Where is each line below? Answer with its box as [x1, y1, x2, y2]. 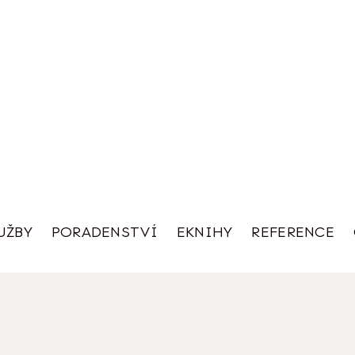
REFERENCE [251, 223, 334, 242]
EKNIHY [176, 223, 233, 242]
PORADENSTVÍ [51, 223, 158, 242]
